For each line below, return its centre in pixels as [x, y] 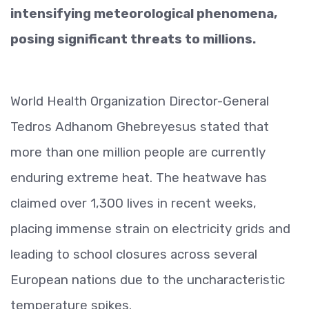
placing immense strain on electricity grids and [150, 228]
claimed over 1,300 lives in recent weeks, [133, 203]
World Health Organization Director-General [140, 101]
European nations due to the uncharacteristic [148, 279]
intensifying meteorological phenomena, [144, 13]
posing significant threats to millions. [133, 39]
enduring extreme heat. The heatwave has [139, 177]
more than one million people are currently [138, 152]
